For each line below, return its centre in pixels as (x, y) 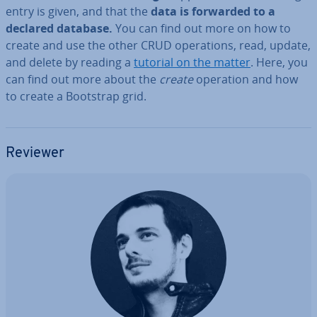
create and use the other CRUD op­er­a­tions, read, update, (158, 45)
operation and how (246, 79)
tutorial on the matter (192, 62)
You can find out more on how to (203, 28)
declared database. (60, 28)
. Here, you (279, 62)
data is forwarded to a (213, 11)
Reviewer (35, 154)
